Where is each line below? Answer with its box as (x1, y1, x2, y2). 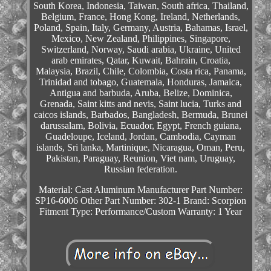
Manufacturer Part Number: (137, 184, 243, 195)
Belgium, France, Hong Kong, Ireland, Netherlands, (41, 11, 241, 22)
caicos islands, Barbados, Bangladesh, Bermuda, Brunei (34, 109, 248, 120)
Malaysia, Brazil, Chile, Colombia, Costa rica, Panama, (35, 66, 246, 77)
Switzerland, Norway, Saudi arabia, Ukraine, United (41, 44, 241, 55)
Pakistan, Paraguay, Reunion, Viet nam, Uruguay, (46, 153, 236, 164)
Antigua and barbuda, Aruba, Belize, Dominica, (49, 88, 232, 99)
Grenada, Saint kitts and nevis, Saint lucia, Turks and (40, 99, 242, 109)
